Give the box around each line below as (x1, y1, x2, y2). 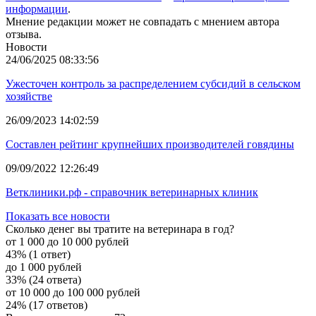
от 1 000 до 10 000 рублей (6, 235, 129, 248)
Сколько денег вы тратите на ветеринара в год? (6, 222, 234, 235)
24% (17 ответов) (6, 298, 87, 311)
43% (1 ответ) (6, 248, 71, 260)
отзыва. (6, 28, 42, 40)
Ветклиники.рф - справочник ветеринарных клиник (6, 186, 258, 198)
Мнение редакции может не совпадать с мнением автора (6, 15, 279, 28)
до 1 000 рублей (6, 260, 82, 273)
